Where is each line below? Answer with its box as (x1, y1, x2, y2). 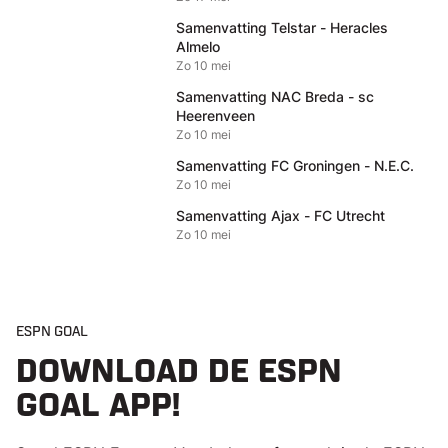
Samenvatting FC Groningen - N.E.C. (176, 157, 414, 174)
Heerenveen (176, 107, 255, 124)
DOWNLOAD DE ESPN (16, 353, 342, 392)
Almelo (176, 38, 220, 55)
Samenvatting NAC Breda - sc (176, 88, 374, 105)
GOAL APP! (16, 387, 180, 426)
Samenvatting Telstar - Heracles (176, 19, 388, 36)
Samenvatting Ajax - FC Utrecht (176, 207, 385, 224)
